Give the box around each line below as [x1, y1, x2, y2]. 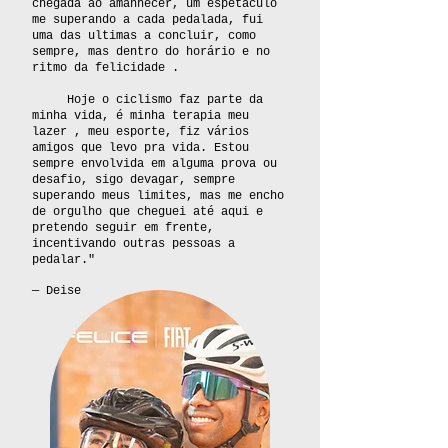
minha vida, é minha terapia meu [32, 109, 249, 123]
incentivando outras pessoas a [32, 237, 235, 251]
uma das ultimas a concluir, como [32, 29, 256, 43]
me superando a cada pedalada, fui [32, 13, 263, 27]
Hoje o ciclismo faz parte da [32, 93, 263, 107]
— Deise [32, 284, 81, 298]
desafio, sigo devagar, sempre [32, 173, 235, 187]
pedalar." [32, 253, 95, 267]
